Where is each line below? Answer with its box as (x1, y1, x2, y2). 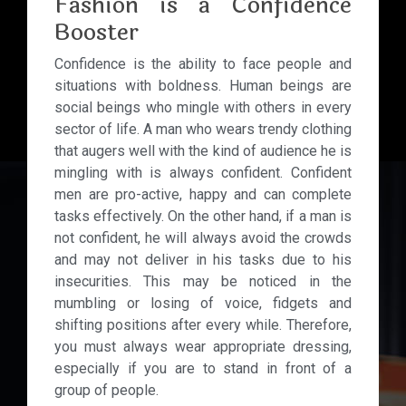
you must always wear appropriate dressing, (54, 338, 352, 355)
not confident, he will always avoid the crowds (54, 229, 352, 246)
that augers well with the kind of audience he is (54, 142, 352, 159)
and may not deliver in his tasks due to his (54, 251, 352, 268)
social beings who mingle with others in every (54, 99, 352, 116)
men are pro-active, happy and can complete (54, 186, 352, 203)
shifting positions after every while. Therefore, (54, 316, 352, 333)
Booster (54, 15, 139, 50)
